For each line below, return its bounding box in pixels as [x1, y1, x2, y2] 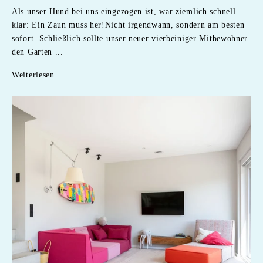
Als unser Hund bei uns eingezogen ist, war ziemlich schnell [12, 6, 236, 16]
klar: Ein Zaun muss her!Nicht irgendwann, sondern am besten [12, 20, 245, 29]
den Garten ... [12, 47, 63, 56]
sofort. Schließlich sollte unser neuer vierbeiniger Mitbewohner [12, 33, 248, 43]
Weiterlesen [12, 70, 55, 79]
